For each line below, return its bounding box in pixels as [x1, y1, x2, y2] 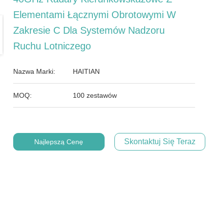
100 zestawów [73, 91, 117, 99]
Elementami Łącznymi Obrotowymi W [13, 9, 176, 20]
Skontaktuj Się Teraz [124, 137, 196, 146]
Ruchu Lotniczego [13, 41, 91, 51]
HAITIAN [73, 67, 100, 75]
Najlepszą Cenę [34, 138, 84, 146]
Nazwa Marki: [13, 67, 56, 75]
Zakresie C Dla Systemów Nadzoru [13, 25, 165, 36]
